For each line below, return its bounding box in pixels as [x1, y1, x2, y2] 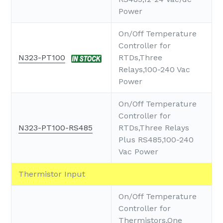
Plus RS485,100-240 [118, 135, 194, 145]
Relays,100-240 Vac [118, 65, 190, 75]
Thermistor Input [18, 169, 85, 179]
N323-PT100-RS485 [18, 123, 93, 133]
